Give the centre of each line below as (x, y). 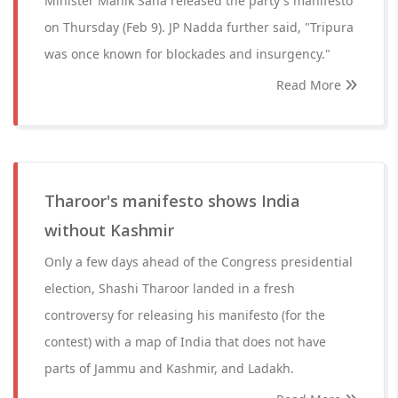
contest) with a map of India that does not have (185, 342)
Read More (310, 85)
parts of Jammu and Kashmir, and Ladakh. (169, 368)
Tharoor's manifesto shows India (172, 201)
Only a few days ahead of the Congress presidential (199, 262)
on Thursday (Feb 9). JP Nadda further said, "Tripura (199, 27)
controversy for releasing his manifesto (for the (185, 315)
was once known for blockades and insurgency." (187, 54)
